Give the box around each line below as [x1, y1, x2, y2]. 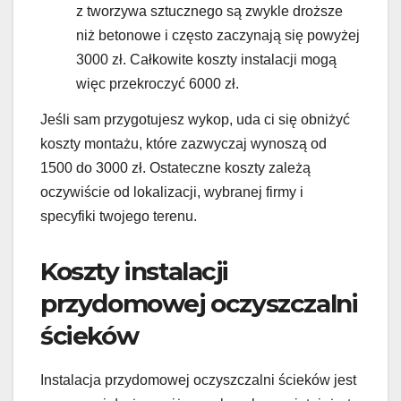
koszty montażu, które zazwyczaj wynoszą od [40, 135, 327, 151]
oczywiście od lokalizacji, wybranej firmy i [40, 183, 303, 200]
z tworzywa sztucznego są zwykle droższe [76, 4, 343, 20]
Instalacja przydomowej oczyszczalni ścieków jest [40, 371, 356, 388]
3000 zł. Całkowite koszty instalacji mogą [76, 52, 337, 68]
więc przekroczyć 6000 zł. [76, 76, 239, 92]
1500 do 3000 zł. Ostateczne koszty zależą [40, 159, 311, 175]
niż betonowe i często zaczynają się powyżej [76, 28, 360, 44]
